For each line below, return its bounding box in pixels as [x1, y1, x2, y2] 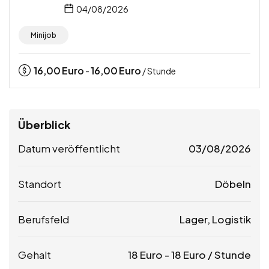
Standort [18, 177, 61, 190]
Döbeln [215, 177, 251, 190]
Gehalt [18, 247, 51, 261]
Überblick [18, 117, 70, 131]
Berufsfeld [18, 212, 69, 226]
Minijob [31, 30, 56, 40]
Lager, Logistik [180, 212, 251, 226]
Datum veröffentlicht [18, 141, 120, 155]
